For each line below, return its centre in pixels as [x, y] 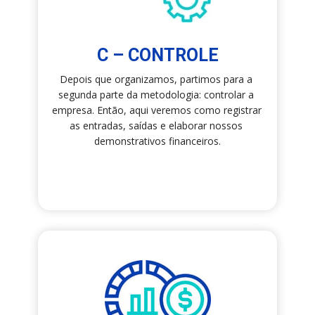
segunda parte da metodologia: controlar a [156, 94]
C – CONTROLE [157, 55]
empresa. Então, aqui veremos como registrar [156, 110]
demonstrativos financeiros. [157, 141]
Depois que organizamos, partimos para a [156, 79]
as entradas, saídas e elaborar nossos [156, 125]
